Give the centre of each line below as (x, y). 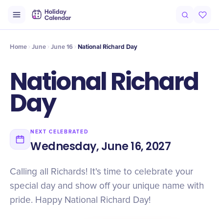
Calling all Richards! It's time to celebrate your (101, 172)
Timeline (47, 21)
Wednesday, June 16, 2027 (101, 146)
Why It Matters (125, 21)
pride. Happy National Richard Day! (80, 200)
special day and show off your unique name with (107, 186)
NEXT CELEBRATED (60, 132)
